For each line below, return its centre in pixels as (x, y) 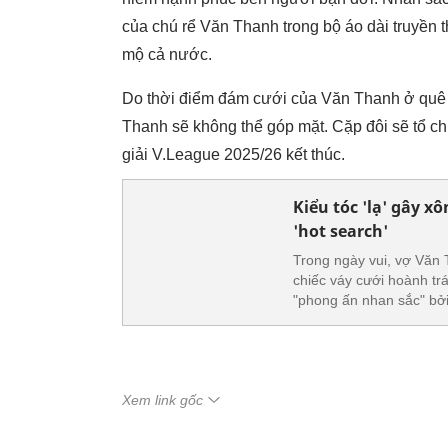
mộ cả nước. (167, 54)
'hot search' (340, 231)
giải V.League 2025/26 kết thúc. (235, 154)
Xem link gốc (162, 400)
